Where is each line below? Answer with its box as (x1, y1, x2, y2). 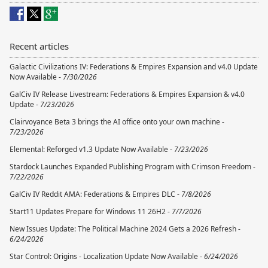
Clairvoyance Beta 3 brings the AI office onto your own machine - (10, 117, 224, 127)
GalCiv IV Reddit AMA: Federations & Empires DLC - (10, 189, 181, 200)
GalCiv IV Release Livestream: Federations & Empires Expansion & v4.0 (10, 89, 245, 100)
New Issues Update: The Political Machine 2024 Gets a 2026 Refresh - (10, 224, 240, 234)
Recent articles (10, 40, 69, 53)
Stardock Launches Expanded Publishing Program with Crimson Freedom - (10, 162, 255, 172)
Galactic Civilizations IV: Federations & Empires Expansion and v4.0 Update (10, 62, 258, 72)
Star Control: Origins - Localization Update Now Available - (10, 251, 204, 262)
